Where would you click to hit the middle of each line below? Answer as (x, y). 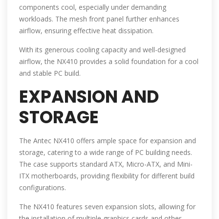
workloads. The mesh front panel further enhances (99, 19)
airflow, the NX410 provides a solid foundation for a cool (109, 62)
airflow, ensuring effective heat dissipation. (86, 31)
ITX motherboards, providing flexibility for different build (107, 176)
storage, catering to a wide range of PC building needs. (106, 153)
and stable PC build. (50, 73)
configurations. (43, 188)
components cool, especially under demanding (93, 7)
